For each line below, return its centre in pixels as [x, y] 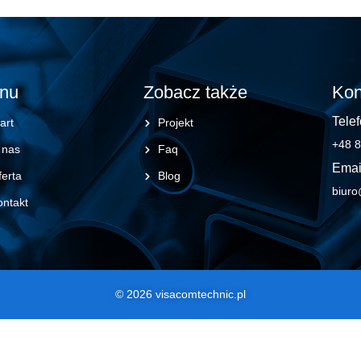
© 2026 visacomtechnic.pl [180, 294]
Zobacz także [196, 93]
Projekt [175, 123]
